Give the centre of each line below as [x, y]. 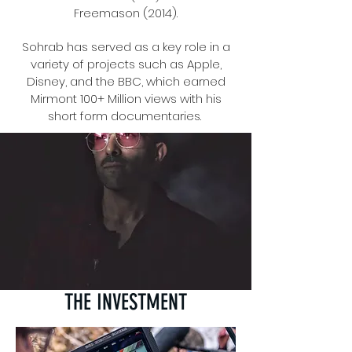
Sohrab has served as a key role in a [126, 47]
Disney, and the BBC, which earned [126, 81]
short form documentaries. [126, 116]
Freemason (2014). [126, 13]
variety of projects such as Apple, [126, 64]
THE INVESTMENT [126, 302]
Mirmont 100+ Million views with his [126, 99]
